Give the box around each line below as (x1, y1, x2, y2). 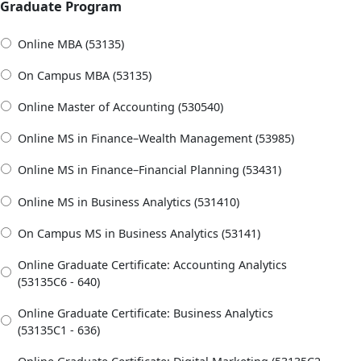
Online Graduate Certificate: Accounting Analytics (18, 256, 287, 272)
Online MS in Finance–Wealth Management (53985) (18, 131, 294, 147)
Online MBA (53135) (18, 35, 124, 52)
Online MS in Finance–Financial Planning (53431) (18, 162, 281, 178)
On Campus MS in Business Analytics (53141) (18, 225, 260, 241)
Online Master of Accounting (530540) (18, 99, 223, 115)
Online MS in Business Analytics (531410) (18, 193, 239, 210)
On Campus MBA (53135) (18, 68, 151, 84)
